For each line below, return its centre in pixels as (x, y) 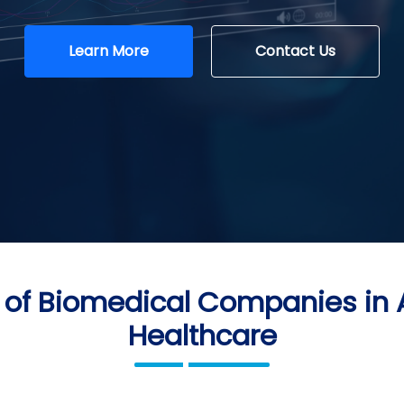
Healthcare (202, 335)
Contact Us (295, 51)
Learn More (109, 51)
